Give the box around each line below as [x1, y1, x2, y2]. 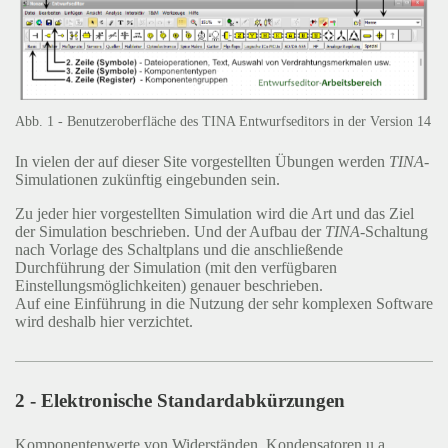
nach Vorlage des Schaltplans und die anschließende [15, 241, 343, 259]
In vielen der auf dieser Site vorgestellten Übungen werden [15, 153, 389, 171]
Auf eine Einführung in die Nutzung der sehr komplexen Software [15, 295, 433, 313]
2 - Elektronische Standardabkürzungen [15, 390, 345, 412]
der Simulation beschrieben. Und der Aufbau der [15, 223, 325, 241]
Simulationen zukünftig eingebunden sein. [15, 171, 280, 189]
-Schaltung [360, 223, 428, 241]
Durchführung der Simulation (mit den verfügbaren [15, 259, 337, 277]
